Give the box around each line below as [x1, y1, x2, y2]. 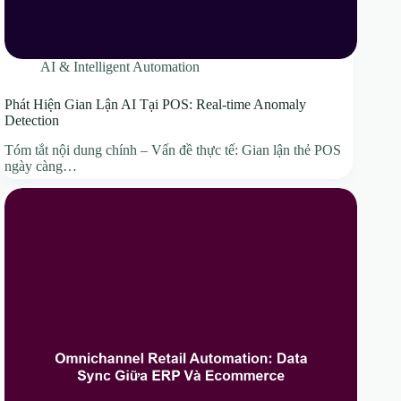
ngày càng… [4, 158, 77, 175]
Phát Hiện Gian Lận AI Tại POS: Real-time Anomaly [4, 97, 306, 113]
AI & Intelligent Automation [40, 59, 200, 75]
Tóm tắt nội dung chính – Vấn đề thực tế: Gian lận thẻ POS [4, 142, 341, 158]
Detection [4, 113, 59, 129]
